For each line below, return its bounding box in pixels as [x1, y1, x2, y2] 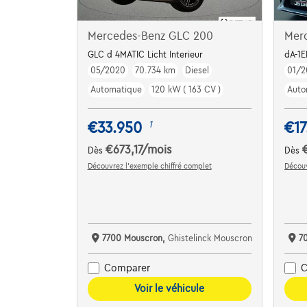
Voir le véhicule [134, 282, 205, 294]
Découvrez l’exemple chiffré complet [87, 161, 212, 170]
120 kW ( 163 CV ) [151, 84, 221, 95]
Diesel [184, 65, 209, 75]
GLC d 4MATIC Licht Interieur [87, 49, 203, 60]
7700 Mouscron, [101, 233, 168, 243]
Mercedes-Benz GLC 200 [87, 29, 213, 42]
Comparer [103, 262, 150, 274]
